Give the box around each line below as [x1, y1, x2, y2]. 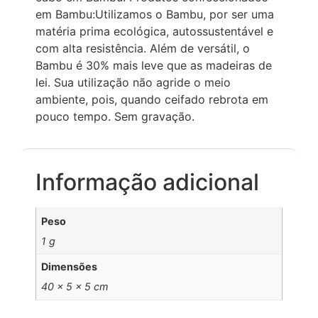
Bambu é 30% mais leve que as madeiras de [35, 58, 272, 73]
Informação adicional [35, 168, 259, 197]
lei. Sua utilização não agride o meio [35, 75, 231, 90]
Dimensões [41, 261, 98, 273]
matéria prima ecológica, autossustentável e [35, 24, 273, 39]
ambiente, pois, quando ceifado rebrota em [35, 92, 268, 107]
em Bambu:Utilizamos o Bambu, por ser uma [35, 7, 274, 22]
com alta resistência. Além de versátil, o [35, 41, 250, 56]
